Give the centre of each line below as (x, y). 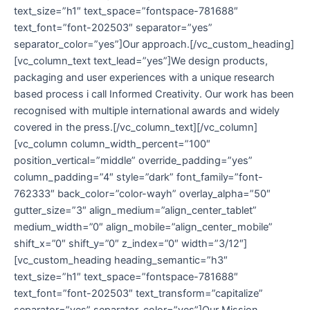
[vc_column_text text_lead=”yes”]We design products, (141, 61)
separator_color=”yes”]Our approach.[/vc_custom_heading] (154, 44)
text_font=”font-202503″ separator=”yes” (113, 27)
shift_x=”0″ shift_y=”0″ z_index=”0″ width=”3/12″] (130, 243)
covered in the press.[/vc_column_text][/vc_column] (136, 127)
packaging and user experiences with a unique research (144, 77)
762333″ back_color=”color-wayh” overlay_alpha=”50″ (142, 193)
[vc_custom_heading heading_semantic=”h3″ (121, 260)
